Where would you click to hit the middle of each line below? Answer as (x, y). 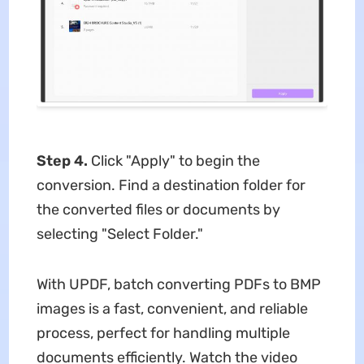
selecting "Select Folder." (119, 234)
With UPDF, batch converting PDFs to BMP (178, 284)
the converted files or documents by (158, 209)
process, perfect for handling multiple (163, 333)
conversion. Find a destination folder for (171, 185)
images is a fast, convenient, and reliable (172, 308)
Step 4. (63, 160)
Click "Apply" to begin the (175, 160)
